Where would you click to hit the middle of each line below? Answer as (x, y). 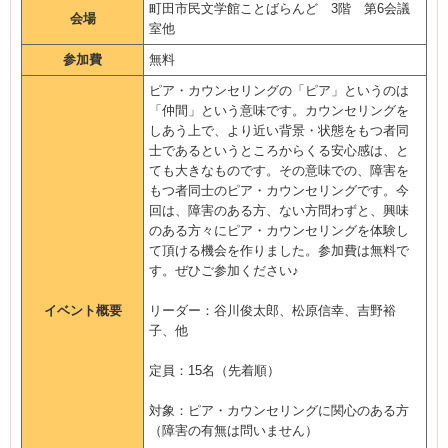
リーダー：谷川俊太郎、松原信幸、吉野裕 (272, 310)
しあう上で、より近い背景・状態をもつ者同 (279, 130)
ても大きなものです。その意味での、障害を (279, 170)
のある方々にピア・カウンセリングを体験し (279, 230)
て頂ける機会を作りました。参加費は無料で (279, 250)
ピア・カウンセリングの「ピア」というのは (279, 90)
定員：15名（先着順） (214, 370)
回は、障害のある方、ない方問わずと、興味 (279, 210)
